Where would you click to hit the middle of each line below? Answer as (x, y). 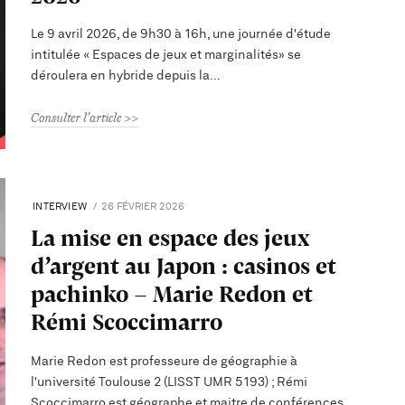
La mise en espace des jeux (171, 238)
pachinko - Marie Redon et (172, 294)
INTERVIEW (60, 207)
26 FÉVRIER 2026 (143, 207)
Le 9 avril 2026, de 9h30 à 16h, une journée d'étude (181, 34)
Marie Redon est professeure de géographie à (165, 361)
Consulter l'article (76, 118)
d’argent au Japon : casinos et (184, 266)
